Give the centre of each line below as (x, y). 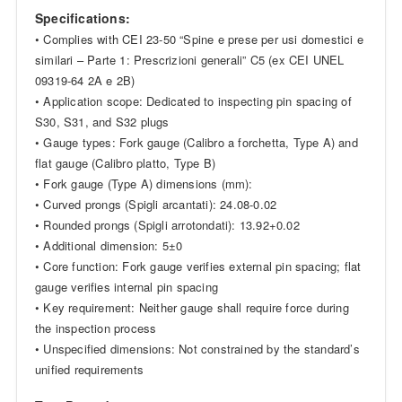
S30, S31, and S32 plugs (102, 122)
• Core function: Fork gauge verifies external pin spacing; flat (198, 267)
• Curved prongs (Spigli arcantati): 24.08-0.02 (156, 205)
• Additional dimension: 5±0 (109, 246)
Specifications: (82, 18)
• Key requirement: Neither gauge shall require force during (192, 308)
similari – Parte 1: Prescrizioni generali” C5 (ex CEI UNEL (189, 60)
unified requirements (89, 370)
